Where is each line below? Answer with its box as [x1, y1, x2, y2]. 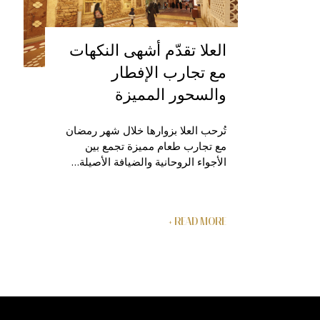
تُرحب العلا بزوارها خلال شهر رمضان [66, 122, 226, 137]
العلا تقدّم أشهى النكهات [69, 38, 226, 60]
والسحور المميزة [115, 82, 226, 104]
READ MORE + [174, 215, 226, 227]
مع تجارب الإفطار [111, 60, 226, 82]
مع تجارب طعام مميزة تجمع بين [85, 138, 226, 153]
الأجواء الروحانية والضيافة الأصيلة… [71, 154, 226, 169]
